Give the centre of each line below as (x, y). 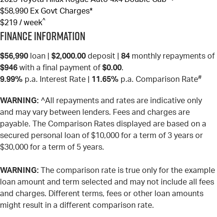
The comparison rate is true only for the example (127, 171)
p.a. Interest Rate (54, 80)
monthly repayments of (172, 56)
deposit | (103, 56)
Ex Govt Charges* (61, 11)
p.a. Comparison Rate (158, 80)
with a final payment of (60, 68)
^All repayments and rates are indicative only (120, 101)
